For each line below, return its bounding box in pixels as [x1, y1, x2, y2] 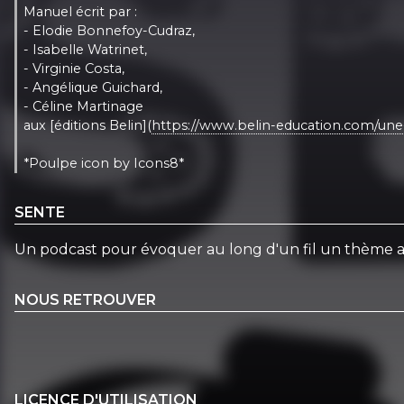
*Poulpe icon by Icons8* [23, 154, 185, 171]
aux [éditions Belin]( [23, 116, 152, 133]
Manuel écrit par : [23, 3, 138, 20]
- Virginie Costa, [23, 60, 125, 77]
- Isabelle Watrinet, [23, 41, 148, 58]
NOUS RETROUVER [14, 290, 156, 308]
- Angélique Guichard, [23, 78, 163, 96]
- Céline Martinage [23, 97, 144, 115]
